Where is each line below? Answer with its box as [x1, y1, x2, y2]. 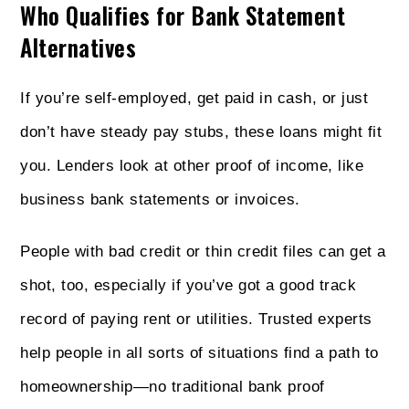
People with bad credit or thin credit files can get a [20, 242, 386, 260]
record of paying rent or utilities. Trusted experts [20, 309, 372, 328]
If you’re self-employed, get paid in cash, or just [20, 89, 369, 107]
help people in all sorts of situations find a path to [20, 343, 379, 362]
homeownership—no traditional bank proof [20, 377, 325, 395]
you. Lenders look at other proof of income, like [20, 156, 364, 174]
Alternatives [20, 29, 137, 64]
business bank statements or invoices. [20, 190, 300, 208]
